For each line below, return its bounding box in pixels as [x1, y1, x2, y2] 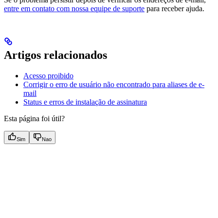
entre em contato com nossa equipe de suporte [4, 4, 145, 13]
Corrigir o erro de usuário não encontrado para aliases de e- [23, 80, 204, 89]
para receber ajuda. [145, 4, 204, 13]
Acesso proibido [23, 72, 73, 80]
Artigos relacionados [4, 49, 107, 62]
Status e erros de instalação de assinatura [23, 98, 147, 107]
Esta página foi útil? [4, 114, 65, 123]
